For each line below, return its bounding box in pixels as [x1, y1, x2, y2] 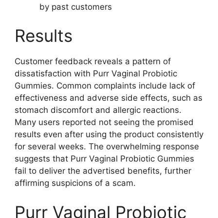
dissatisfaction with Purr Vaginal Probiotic [15, 69, 177, 79]
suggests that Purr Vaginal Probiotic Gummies [15, 154, 194, 164]
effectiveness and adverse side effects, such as [15, 93, 202, 103]
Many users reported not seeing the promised [15, 117, 194, 127]
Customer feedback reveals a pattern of [15, 56, 171, 67]
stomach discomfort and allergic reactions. [15, 105, 182, 115]
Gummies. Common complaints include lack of [15, 81, 195, 91]
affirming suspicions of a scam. [15, 178, 136, 188]
